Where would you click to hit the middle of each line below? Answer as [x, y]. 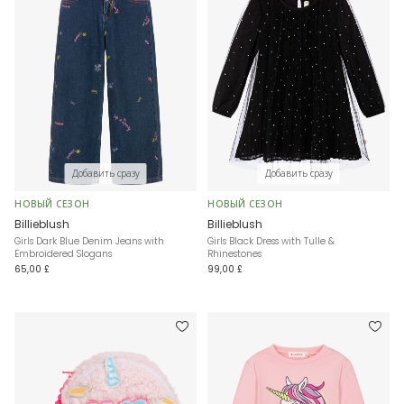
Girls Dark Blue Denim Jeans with [89, 242]
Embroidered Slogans [63, 254]
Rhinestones [234, 254]
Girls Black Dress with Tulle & [271, 242]
